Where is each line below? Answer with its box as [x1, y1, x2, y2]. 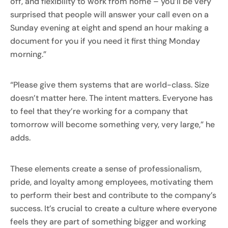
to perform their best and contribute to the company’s [10, 189, 216, 201]
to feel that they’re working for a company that [10, 106, 188, 117]
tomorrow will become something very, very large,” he [10, 119, 215, 130]
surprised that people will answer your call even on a [10, 9, 209, 20]
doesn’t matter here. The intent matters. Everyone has [10, 93, 213, 104]
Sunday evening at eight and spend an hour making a [10, 22, 209, 34]
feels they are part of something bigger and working [10, 216, 206, 227]
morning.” [10, 49, 46, 60]
